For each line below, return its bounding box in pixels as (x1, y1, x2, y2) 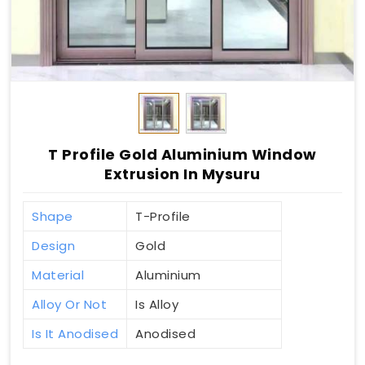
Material (32, 266, 84, 284)
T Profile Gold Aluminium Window (48, 144, 317, 165)
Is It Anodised (32, 325, 118, 343)
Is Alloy (135, 296, 178, 314)
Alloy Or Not (32, 296, 107, 314)
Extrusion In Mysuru (104, 164, 261, 185)
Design (32, 237, 75, 255)
